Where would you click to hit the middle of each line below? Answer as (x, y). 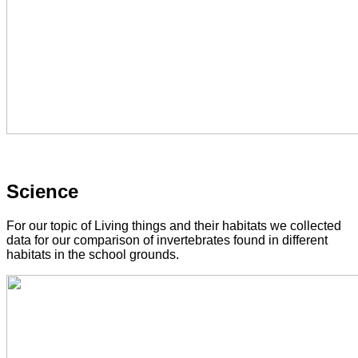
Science (42, 191)
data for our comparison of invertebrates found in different (167, 240)
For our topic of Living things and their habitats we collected (174, 225)
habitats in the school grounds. (93, 254)
